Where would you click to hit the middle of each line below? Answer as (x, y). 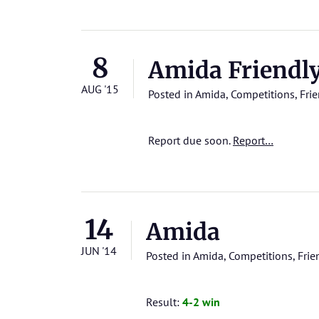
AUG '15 (100, 89)
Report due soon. (190, 140)
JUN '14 (99, 250)
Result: (164, 302)
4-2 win (201, 302)
